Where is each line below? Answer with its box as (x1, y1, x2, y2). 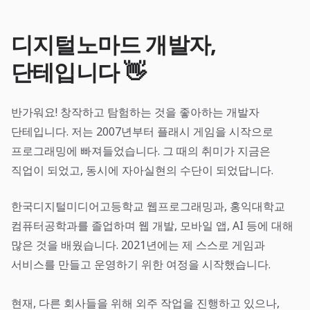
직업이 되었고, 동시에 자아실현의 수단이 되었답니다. (11, 163, 273, 178)
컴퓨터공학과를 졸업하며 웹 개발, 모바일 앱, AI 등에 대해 (11, 218, 293, 233)
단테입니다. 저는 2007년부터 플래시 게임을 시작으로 (11, 124, 273, 139)
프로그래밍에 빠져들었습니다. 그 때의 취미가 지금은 (11, 143, 271, 158)
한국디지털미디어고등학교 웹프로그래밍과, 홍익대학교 (11, 199, 285, 214)
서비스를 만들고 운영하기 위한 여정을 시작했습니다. (11, 257, 271, 272)
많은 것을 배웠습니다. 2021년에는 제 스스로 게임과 (11, 237, 265, 253)
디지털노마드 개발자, (11, 29, 217, 59)
